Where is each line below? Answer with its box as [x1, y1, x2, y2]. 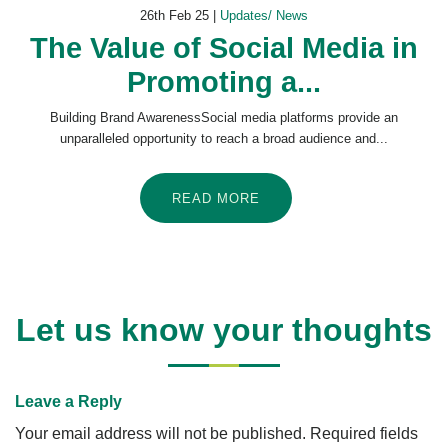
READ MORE [172, 191, 260, 207]
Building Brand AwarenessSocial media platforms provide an [50, 110, 398, 126]
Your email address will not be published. [15, 425, 306, 443]
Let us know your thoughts [16, 312, 432, 349]
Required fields [310, 425, 418, 443]
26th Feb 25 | [140, 8, 220, 24]
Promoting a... [127, 66, 321, 99]
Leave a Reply [15, 393, 122, 411]
